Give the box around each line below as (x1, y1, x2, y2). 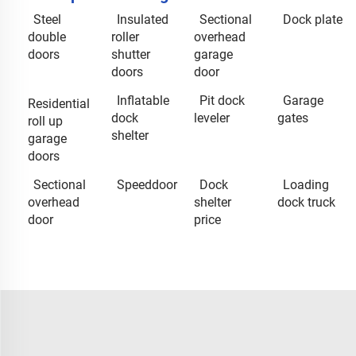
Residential (28, 95, 90, 111)
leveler (194, 110, 230, 126)
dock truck (277, 194, 335, 210)
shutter (110, 46, 150, 62)
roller (110, 29, 139, 44)
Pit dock (199, 92, 245, 108)
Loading (282, 176, 329, 192)
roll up (28, 113, 63, 129)
